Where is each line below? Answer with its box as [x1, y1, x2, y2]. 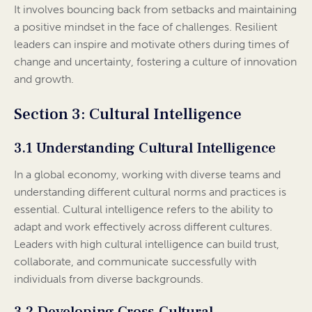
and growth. [14, 72, 74, 86]
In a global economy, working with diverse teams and [14, 168, 281, 182]
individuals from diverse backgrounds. [14, 272, 203, 286]
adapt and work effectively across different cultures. [14, 220, 272, 234]
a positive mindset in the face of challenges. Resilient [14, 20, 277, 34]
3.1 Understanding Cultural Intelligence [14, 139, 276, 158]
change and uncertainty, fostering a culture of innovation [14, 55, 297, 69]
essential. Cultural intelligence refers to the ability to [14, 203, 273, 217]
